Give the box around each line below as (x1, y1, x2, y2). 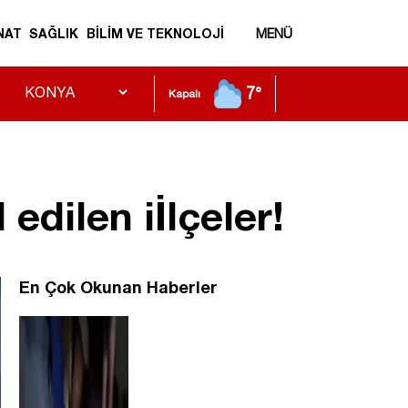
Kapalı (168, 87, 200, 101)
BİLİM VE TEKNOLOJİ (86, 25, 224, 42)
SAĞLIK (29, 25, 79, 42)
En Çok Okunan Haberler (19, 277, 218, 298)
